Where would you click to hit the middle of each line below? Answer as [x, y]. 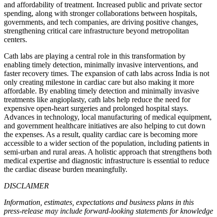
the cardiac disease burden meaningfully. [66, 169]
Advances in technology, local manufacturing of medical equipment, [108, 117]
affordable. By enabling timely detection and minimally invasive [101, 91]
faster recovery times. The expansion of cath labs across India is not [107, 73]
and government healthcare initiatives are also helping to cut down [105, 125]
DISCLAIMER [26, 186]
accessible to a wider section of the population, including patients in [107, 143]
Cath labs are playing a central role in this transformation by [95, 56]
